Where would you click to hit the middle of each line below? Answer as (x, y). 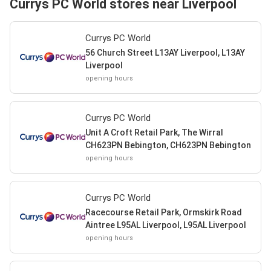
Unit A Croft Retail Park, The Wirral (154, 132)
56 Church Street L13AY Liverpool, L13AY (165, 52)
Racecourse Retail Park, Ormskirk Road (163, 212)
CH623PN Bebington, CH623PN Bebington (168, 145)
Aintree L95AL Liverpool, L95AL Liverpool (165, 225)
